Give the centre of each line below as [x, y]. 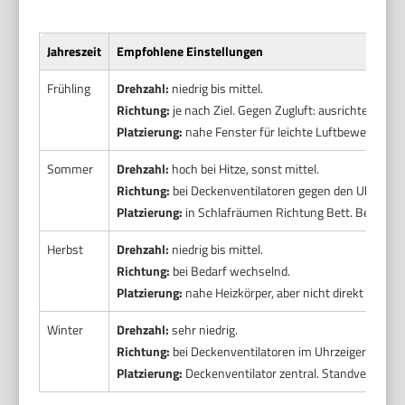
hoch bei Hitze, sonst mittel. [245, 169]
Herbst [66, 250]
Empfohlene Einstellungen [190, 52]
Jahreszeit [75, 52]
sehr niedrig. [204, 330]
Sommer [71, 169]
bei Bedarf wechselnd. [231, 271]
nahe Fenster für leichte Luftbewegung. [289, 132]
